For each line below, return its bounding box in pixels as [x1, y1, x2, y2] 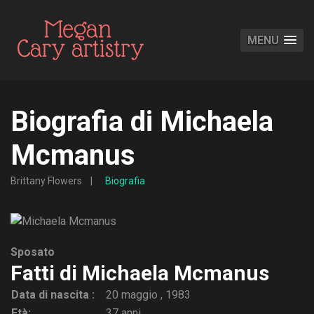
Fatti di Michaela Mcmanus [11, 261, 269, 285]
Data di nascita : [11, 288, 95, 301]
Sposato [11, 245, 55, 259]
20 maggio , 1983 [106, 288, 191, 301]
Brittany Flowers [11, 175, 82, 186]
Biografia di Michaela [11, 105, 273, 138]
